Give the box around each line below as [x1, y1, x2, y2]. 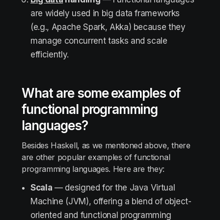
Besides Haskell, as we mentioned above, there [22, 140, 191, 150]
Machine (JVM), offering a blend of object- [30, 196, 192, 206]
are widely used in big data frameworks [30, 8, 180, 18]
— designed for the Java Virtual [52, 183, 175, 192]
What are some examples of [22, 85, 180, 101]
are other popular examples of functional [22, 152, 170, 162]
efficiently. [30, 50, 69, 59]
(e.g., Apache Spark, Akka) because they [30, 22, 186, 32]
